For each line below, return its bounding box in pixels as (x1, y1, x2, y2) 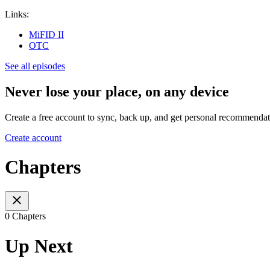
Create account (5, 132, 61, 143)
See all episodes (5, 60, 65, 71)
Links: (5, 8, 29, 19)
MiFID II (29, 29, 64, 40)
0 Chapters (5, 211, 46, 222)
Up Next (5, 234, 73, 257)
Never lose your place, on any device (5, 83, 229, 99)
